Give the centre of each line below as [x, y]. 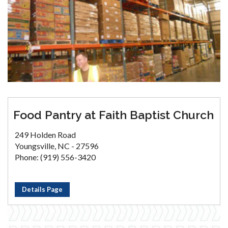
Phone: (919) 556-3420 [55, 157]
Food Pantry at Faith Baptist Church [113, 115]
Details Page [42, 189]
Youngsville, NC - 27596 [57, 146]
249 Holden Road [45, 134]
